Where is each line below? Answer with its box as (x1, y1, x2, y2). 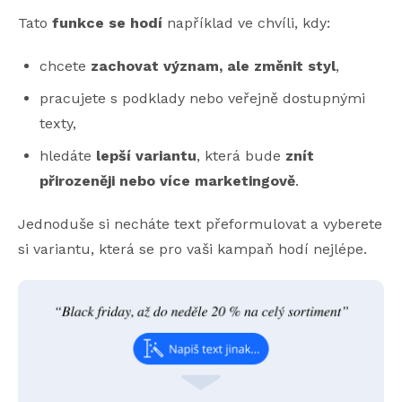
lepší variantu (96, 147, 197, 165)
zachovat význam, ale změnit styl (91, 57, 336, 75)
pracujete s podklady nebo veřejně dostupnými (39, 90, 365, 108)
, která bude (197, 147, 285, 165)
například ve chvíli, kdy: (162, 14, 330, 32)
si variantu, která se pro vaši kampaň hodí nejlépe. (18, 240, 367, 258)
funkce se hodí (52, 14, 162, 32)
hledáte (39, 147, 96, 165)
